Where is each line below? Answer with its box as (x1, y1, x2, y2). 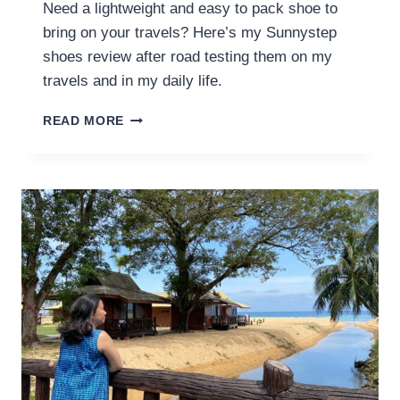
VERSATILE (123, 184, 198, 198)
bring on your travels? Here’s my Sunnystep (43, 23, 337, 41)
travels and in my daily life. (43, 71, 222, 89)
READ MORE (43, 113, 125, 128)
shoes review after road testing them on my (43, 47, 332, 65)
